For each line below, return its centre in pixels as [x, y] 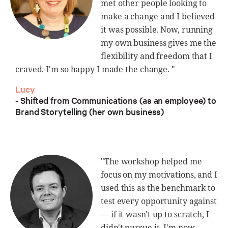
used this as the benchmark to [158, 188]
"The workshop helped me [151, 161]
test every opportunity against [159, 201]
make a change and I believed [158, 16]
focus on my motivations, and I [159, 174]
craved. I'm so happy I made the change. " [95, 69]
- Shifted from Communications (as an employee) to [116, 100]
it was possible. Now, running [157, 29]
